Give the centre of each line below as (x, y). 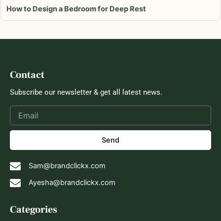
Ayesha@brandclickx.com (72, 183)
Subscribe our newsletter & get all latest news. (86, 92)
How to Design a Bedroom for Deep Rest (76, 9)
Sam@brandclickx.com (67, 166)
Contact (27, 75)
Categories (34, 210)
